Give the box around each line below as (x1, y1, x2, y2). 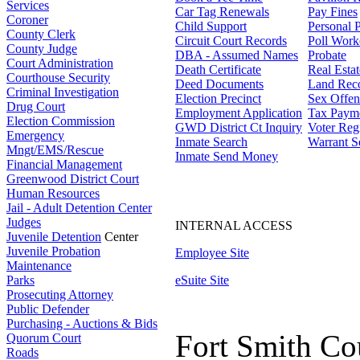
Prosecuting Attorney (6, 287, 113, 301)
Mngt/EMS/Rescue (6, 142, 104, 157)
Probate (308, 47, 346, 62)
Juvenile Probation (6, 243, 100, 258)
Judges (6, 215, 41, 229)
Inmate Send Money (175, 149, 278, 163)
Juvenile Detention (6, 229, 101, 243)
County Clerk (6, 27, 76, 41)
